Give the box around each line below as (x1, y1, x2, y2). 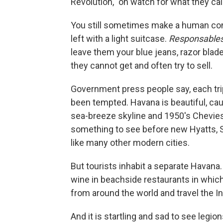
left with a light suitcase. (71, 33, 169, 44)
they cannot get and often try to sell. (71, 60, 213, 71)
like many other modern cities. (71, 137, 190, 148)
